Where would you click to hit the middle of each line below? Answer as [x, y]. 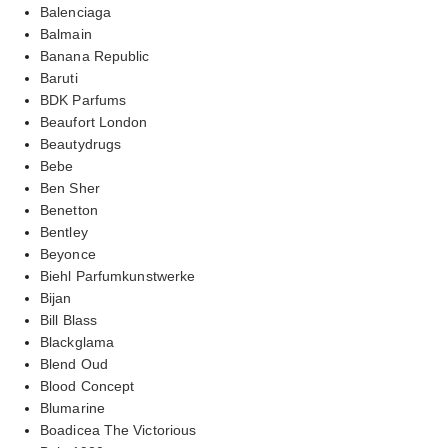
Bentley [64, 231]
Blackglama [77, 341]
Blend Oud [74, 363]
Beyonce [68, 253]
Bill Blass [68, 319]
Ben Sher [70, 187]
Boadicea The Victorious [118, 429]
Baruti [59, 77]
